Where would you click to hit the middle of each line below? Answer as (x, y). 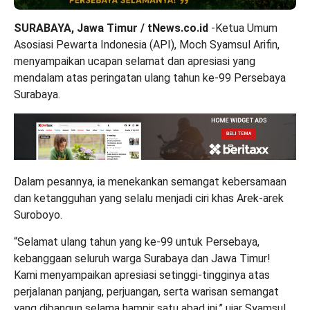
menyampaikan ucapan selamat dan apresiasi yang (135, 61)
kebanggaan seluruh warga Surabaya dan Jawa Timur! (142, 258)
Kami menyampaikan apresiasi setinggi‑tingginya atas (142, 275)
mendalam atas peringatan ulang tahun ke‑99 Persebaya (150, 78)
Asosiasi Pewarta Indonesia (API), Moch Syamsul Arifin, (147, 45)
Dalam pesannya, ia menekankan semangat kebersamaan (150, 181)
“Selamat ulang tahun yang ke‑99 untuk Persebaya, (137, 241)
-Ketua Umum (243, 28)
